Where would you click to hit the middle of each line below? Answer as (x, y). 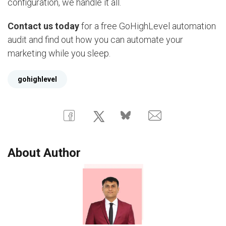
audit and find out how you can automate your (95, 39)
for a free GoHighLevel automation (148, 26)
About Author (44, 153)
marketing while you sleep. (59, 53)
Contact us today (43, 26)
